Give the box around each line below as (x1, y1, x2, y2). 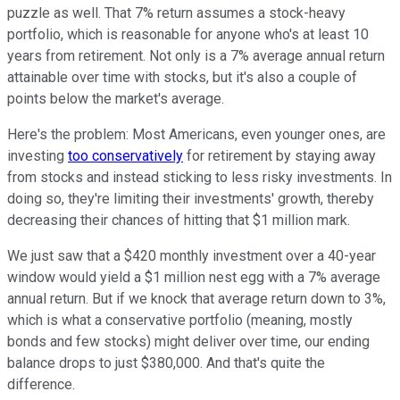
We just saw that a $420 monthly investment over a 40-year (7, 246, 376, 264)
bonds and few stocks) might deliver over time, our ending (7, 332, 370, 350)
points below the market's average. (7, 89, 224, 107)
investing (7, 146, 68, 164)
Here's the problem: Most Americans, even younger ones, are (7, 125, 386, 143)
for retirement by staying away (183, 146, 376, 164)
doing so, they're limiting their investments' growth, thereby (7, 189, 374, 207)
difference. (7, 375, 75, 393)
